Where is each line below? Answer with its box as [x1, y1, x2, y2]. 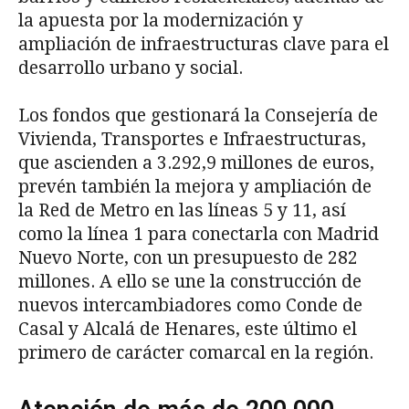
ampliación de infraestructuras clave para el [18, 33, 389, 55]
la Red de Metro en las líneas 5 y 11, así [18, 199, 346, 221]
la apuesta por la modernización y [18, 9, 303, 31]
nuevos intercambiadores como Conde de [18, 294, 362, 316]
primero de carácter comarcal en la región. [18, 341, 373, 363]
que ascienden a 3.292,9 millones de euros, [18, 152, 374, 173]
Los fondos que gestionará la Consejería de [18, 104, 378, 126]
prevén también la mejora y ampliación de [18, 175, 372, 197]
